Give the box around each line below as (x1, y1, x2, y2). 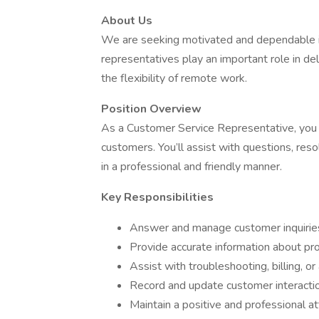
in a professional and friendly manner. (101, 159, 282, 174)
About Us (101, 13, 152, 28)
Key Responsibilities (101, 189, 214, 205)
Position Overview (101, 101, 202, 117)
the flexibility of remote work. (101, 70, 247, 86)
